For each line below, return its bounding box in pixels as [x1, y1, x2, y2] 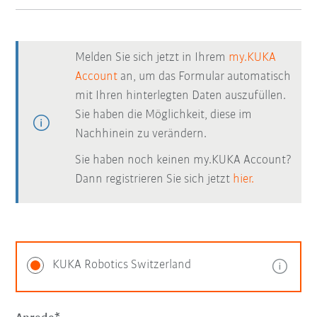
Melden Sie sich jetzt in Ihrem [75, 51, 229, 64]
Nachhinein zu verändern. [75, 127, 207, 141]
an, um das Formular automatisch [117, 70, 292, 83]
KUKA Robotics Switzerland [52, 258, 192, 272]
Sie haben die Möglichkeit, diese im [75, 108, 253, 122]
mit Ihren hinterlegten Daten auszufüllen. [75, 89, 287, 103]
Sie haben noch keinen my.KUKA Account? [75, 154, 293, 167]
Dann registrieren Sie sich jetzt [75, 173, 234, 186]
